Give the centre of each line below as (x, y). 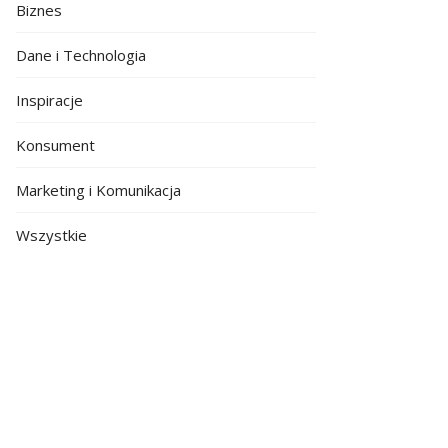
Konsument (55, 145)
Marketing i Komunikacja (98, 190)
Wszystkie (51, 235)
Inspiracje (49, 100)
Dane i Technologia (81, 55)
